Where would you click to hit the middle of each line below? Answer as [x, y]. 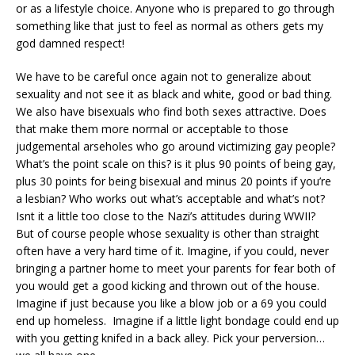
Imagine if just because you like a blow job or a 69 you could [171, 303]
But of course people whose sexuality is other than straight [168, 233]
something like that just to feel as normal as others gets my [170, 25]
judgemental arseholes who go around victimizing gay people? [176, 146]
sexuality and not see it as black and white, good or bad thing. [174, 94]
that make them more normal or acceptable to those [152, 128]
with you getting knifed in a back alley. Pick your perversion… [170, 338]
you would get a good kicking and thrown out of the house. [168, 285]
